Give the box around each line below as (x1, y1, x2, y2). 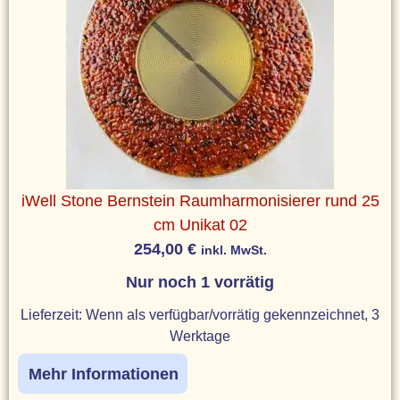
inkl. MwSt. (200, 242, 267, 257)
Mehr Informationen (29, 364, 179, 383)
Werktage (170, 327, 230, 344)
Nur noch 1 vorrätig (126, 272, 274, 291)
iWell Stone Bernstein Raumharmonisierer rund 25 (21, 191, 379, 210)
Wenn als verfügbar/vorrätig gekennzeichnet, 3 (86, 305, 379, 322)
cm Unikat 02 (153, 215, 247, 234)
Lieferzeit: (21, 305, 86, 322)
